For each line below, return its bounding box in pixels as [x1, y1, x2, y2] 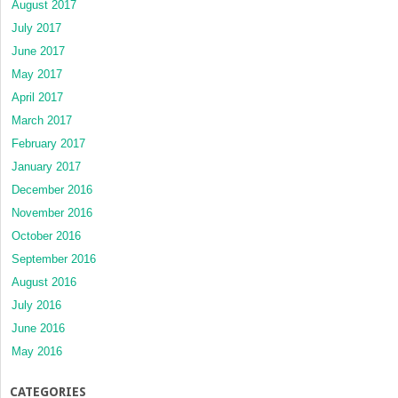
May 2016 [12, 344, 62, 358]
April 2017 [12, 90, 63, 104]
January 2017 [12, 159, 81, 173]
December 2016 [12, 182, 92, 196]
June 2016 [12, 321, 65, 335]
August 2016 [12, 275, 76, 289]
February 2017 [12, 136, 85, 150]
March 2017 [12, 113, 72, 127]
